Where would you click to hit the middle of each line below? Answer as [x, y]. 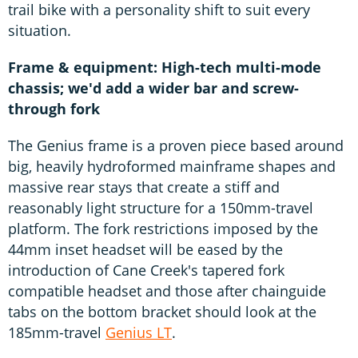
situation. [40, 30]
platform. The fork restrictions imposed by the [163, 228]
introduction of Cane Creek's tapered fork [146, 270]
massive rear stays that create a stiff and [144, 187]
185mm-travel [57, 332]
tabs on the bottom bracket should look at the [162, 311]
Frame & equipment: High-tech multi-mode [165, 67]
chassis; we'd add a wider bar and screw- [153, 88]
